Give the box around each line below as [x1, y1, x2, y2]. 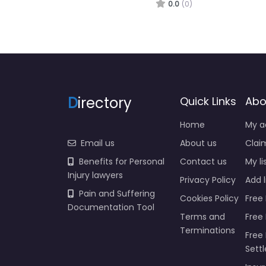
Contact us [179, 155, 227, 167]
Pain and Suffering [79, 187, 155, 199]
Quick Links [179, 93, 236, 109]
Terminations [179, 224, 235, 236]
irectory [78, 93, 132, 113]
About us [179, 137, 217, 149]
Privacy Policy [179, 173, 236, 186]
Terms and [179, 210, 225, 223]
